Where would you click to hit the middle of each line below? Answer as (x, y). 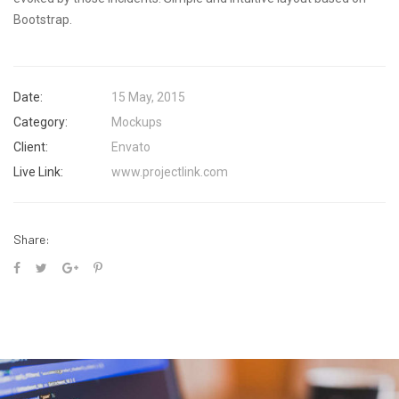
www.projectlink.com (170, 172)
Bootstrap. (43, 20)
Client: (31, 147)
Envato (131, 147)
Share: (32, 239)
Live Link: (38, 172)
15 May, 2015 (148, 97)
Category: (41, 122)
